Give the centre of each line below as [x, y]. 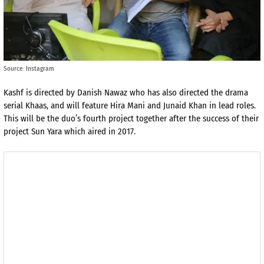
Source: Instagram [29, 68]
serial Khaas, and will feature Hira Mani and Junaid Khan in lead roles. [130, 106]
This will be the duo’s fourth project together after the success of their [131, 119]
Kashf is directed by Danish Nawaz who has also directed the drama [126, 93]
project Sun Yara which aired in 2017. [70, 132]
